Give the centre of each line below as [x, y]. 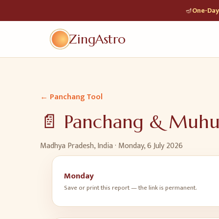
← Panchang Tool [71, 97]
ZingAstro [97, 39]
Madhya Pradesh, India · [79, 146]
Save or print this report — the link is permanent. [131, 188]
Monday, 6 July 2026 [151, 146]
